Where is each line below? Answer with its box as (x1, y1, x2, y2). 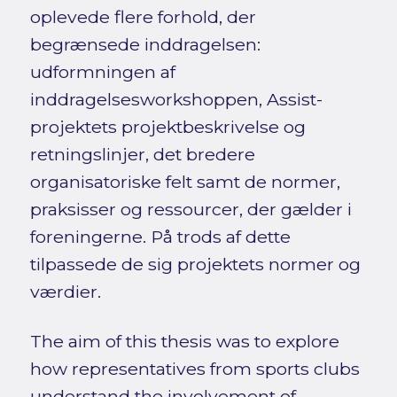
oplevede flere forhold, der (29, 5, 256, 27)
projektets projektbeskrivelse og (29, 115, 306, 137)
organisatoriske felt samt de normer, (29, 170, 340, 192)
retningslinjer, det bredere (29, 143, 255, 165)
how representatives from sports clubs (29, 357, 360, 379)
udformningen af (29, 60, 175, 82)
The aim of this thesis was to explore (29, 330, 339, 352)
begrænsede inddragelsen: (29, 33, 261, 55)
